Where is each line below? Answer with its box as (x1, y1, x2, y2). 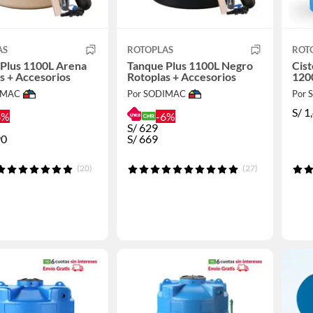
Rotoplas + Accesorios (126, 70, 236, 84)
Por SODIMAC (126, 88, 186, 100)
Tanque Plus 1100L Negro (126, 59, 253, 73)
